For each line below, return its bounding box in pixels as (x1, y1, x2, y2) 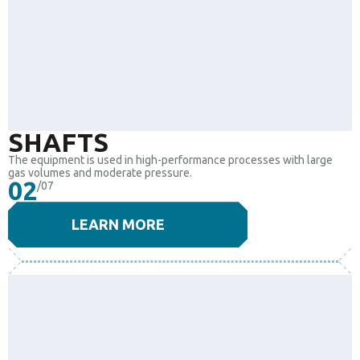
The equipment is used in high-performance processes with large (8, 153, 333, 167)
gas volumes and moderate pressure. (8, 166, 192, 180)
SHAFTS (8, 128, 108, 157)
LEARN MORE (72, 216, 165, 233)
